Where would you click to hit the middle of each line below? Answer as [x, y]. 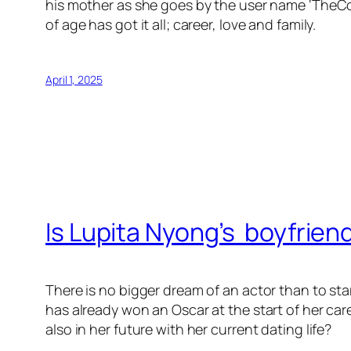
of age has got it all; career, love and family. [181, 25]
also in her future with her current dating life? [189, 329]
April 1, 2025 [74, 80]
